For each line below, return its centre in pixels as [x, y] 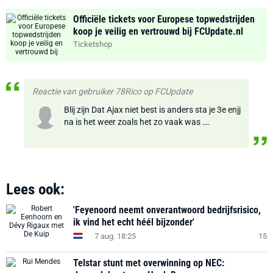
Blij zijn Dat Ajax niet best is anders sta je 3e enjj [152, 110]
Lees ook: [35, 189]
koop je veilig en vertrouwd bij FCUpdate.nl [158, 31]
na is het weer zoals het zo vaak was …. [137, 122]
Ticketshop [93, 44]
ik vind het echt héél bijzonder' [134, 222]
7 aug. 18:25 [115, 236]
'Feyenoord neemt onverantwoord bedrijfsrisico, [167, 210]
